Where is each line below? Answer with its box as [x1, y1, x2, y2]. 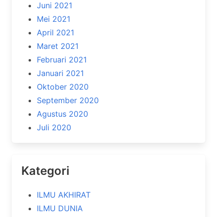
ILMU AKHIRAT [37, 190, 91, 200]
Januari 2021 [37, 68, 84, 78]
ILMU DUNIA [37, 203, 83, 213]
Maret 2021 [37, 41, 78, 51]
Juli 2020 [37, 123, 71, 132]
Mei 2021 [37, 14, 70, 24]
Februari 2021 [37, 55, 87, 64]
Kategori [21, 164, 69, 178]
